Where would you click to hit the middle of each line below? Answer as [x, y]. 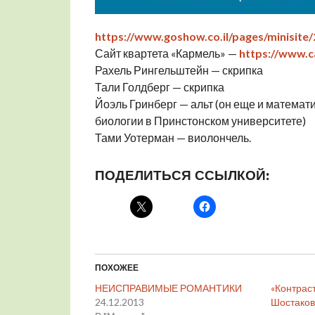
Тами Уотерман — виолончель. [173, 138]
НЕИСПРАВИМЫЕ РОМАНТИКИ [168, 288]
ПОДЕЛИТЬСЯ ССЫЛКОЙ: [182, 176]
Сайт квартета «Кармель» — [167, 53]
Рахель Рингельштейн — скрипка [179, 70]
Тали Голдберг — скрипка [159, 87]
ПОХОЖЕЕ [116, 268]
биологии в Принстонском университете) [200, 121]
